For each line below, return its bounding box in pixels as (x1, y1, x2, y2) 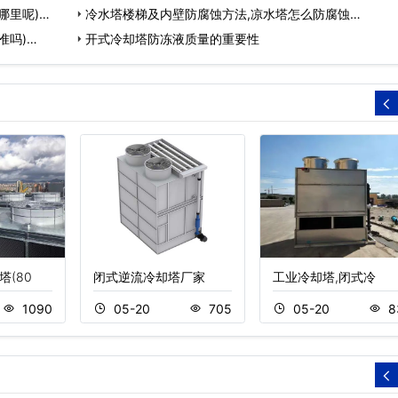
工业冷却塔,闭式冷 (273, 269, 377, 285)
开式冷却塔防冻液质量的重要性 (84, 30, 259, 46)
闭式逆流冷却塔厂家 (92, 269, 205, 285)
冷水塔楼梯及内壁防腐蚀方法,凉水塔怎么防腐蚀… (84, 5, 361, 21)
